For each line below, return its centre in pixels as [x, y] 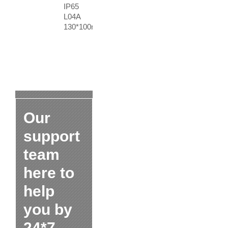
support [52, 136]
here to [49, 173]
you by [48, 209]
